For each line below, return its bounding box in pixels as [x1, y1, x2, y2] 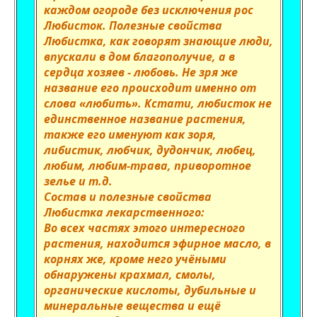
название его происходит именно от [44, 80, 256, 96]
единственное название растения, [44, 111, 246, 127]
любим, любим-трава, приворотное [44, 158, 251, 173]
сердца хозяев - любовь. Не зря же [44, 64, 238, 80]
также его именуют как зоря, [44, 127, 217, 142]
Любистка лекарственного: [44, 204, 204, 220]
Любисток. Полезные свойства [44, 18, 222, 33]
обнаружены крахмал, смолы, [44, 267, 216, 282]
